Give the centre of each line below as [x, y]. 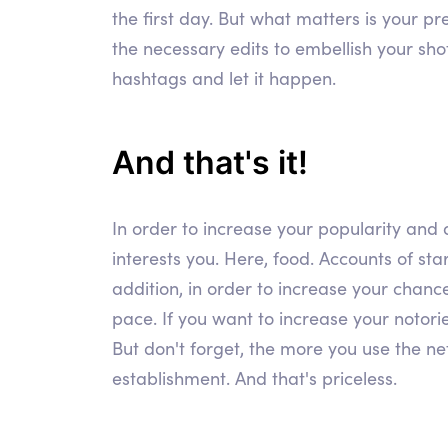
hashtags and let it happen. [224, 78]
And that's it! [210, 163]
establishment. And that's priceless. [254, 378]
